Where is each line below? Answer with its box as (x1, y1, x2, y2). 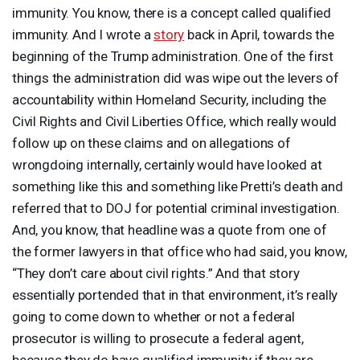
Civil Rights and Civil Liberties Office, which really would (12, 112, 337, 129)
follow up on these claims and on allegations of (12, 134, 291, 151)
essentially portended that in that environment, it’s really (12, 286, 338, 303)
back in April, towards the (184, 26, 334, 43)
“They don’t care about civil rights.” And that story (12, 264, 300, 281)
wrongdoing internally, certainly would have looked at (12, 156, 322, 173)
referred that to (12, 199, 106, 216)
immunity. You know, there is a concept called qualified (12, 4, 331, 21)
